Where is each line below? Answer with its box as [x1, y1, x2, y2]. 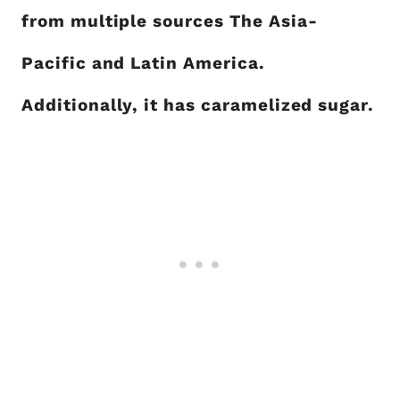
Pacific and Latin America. [21, 53, 265, 73]
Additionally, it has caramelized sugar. [21, 95, 375, 115]
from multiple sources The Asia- [21, 11, 318, 31]
